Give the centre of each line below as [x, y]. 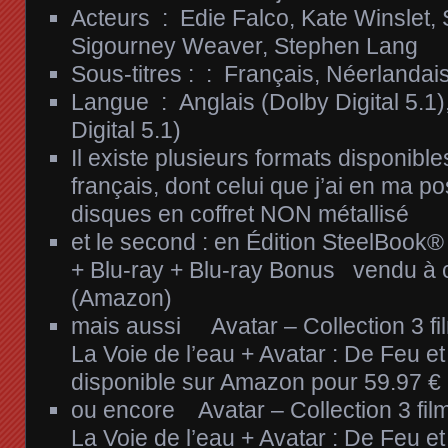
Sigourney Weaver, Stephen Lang [244, 45]
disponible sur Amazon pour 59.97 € [256, 381]
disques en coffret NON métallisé [240, 213]
